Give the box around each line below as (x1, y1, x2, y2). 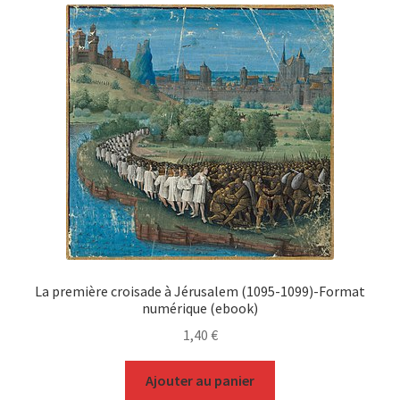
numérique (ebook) (142, 298, 258, 317)
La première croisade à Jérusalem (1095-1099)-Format (35, 281, 365, 300)
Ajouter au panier (146, 371, 254, 390)
